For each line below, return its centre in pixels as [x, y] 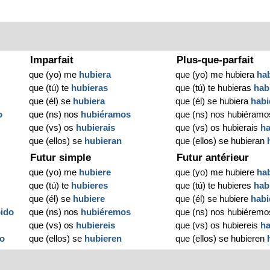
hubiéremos [106, 212]
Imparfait [52, 60]
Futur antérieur [213, 158]
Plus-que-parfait [215, 60]
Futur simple [61, 158]
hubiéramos [106, 115]
